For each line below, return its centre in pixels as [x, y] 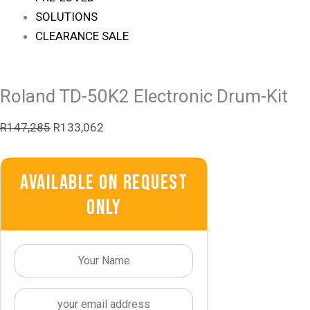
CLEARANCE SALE [82, 36]
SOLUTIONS [66, 16]
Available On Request [104, 183]
